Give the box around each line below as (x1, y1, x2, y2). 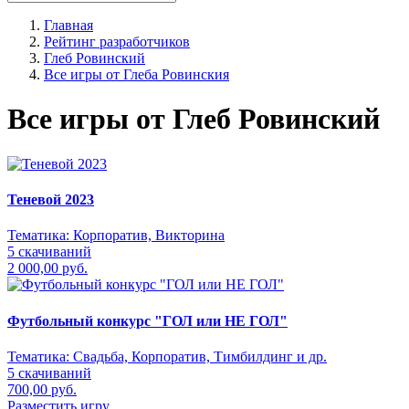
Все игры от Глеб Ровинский (7, 102, 380, 136)
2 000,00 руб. (7, 260, 88, 277)
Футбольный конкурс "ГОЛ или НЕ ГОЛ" (7, 312, 288, 329)
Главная (44, 17, 93, 33)
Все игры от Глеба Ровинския (44, 67, 229, 82)
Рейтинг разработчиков (44, 34, 190, 49)
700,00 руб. (7, 381, 77, 397)
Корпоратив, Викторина (73, 227, 225, 244)
